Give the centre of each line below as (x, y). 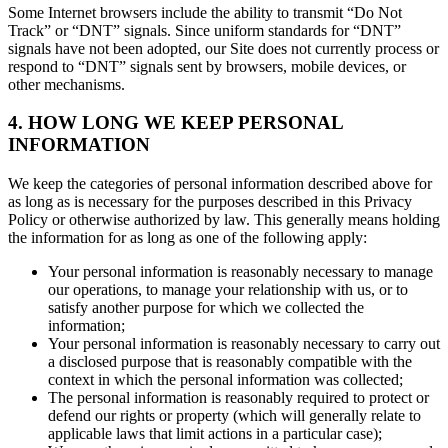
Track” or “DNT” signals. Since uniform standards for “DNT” (204, 30)
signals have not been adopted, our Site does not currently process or (223, 48)
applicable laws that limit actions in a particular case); (215, 434)
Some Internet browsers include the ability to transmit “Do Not (205, 12)
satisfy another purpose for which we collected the (206, 308)
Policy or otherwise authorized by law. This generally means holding (224, 220)
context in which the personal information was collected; (225, 380)
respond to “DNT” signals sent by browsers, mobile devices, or (207, 66)
